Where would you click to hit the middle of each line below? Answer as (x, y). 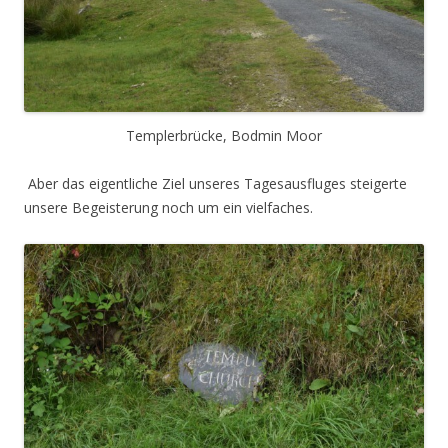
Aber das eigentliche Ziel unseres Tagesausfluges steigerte (215, 184)
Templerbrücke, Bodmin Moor (224, 136)
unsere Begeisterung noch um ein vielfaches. (168, 208)
